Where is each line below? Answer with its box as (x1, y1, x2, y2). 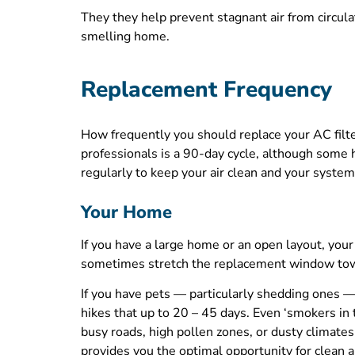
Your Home (81, 200, 172, 225)
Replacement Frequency (81, 74, 332, 105)
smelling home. (81, 27, 170, 45)
